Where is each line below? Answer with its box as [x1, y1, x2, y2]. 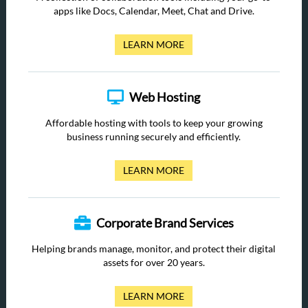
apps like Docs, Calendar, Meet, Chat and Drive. [53, 5, 254, 16]
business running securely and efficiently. [67, 131, 241, 142]
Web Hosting [129, 89, 201, 104]
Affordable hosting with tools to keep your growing [45, 117, 263, 129]
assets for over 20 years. [102, 256, 205, 268]
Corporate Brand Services [96, 215, 234, 230]
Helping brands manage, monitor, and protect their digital [32, 243, 276, 254]
